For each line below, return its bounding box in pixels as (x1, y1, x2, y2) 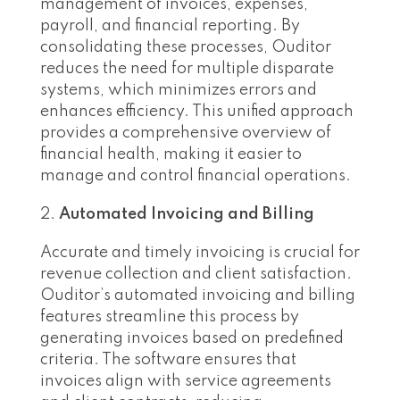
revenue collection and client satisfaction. (40, 266, 352, 283)
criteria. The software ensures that (40, 352, 296, 369)
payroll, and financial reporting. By (40, 18, 300, 35)
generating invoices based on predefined (40, 330, 344, 347)
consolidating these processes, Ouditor (40, 39, 331, 56)
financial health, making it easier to (40, 146, 302, 163)
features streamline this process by (40, 309, 299, 326)
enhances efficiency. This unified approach (40, 104, 354, 121)
